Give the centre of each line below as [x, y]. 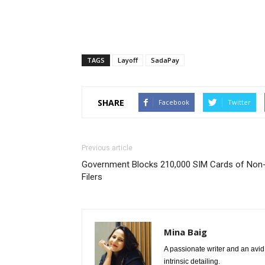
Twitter [239, 102]
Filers [92, 177]
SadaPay [165, 60]
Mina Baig [185, 232]
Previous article [107, 148]
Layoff [128, 60]
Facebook [174, 102]
